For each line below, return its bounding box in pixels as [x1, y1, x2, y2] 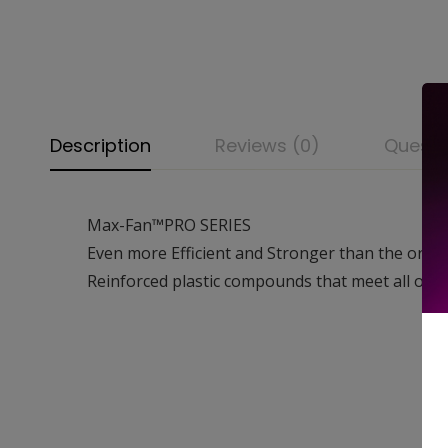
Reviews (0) [215, 132, 320, 158]
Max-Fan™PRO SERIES [87, 213, 251, 236]
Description [50, 132, 151, 158]
